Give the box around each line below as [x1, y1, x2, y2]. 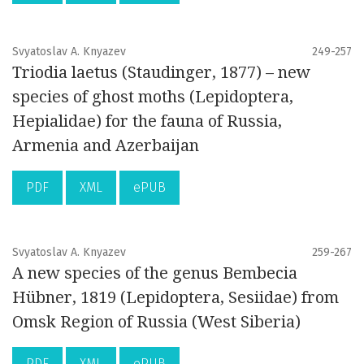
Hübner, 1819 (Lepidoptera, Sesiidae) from [12, 288, 339, 308]
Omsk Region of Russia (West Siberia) [12, 312, 301, 332]
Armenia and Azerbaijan [12, 136, 199, 156]
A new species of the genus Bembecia [12, 263, 297, 284]
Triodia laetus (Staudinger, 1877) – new [12, 63, 310, 83]
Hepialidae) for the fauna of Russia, [12, 111, 282, 132]
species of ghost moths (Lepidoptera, [12, 87, 293, 107]
